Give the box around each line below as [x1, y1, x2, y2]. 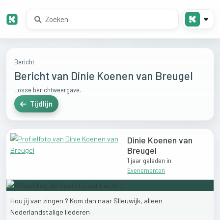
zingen [43, 196, 65, 205]
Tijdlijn [28, 100, 53, 109]
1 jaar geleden [127, 157, 165, 165]
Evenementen [127, 166, 165, 175]
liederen [65, 208, 90, 217]
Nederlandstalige [10, 208, 65, 217]
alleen [144, 196, 163, 205]
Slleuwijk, [113, 196, 144, 205]
